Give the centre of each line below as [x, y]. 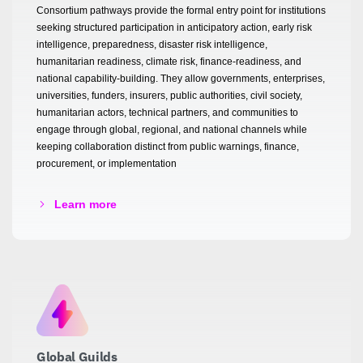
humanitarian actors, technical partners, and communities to [167, 112]
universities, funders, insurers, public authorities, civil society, [169, 95]
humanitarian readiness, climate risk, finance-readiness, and [169, 61]
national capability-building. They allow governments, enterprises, [181, 78]
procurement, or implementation [107, 163]
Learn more [85, 204]
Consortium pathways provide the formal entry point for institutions [181, 10]
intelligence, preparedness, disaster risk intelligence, [152, 44]
